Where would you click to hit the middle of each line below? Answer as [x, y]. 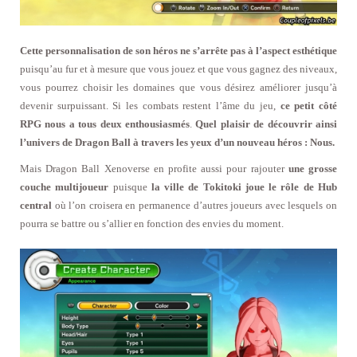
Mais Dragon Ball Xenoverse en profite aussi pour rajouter [154, 168]
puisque [128, 186]
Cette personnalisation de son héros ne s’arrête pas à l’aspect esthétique [178, 50]
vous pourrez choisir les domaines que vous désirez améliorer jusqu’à [178, 87]
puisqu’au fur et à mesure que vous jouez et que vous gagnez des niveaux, [178, 69]
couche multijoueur [65, 186]
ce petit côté [309, 105]
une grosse [313, 168]
